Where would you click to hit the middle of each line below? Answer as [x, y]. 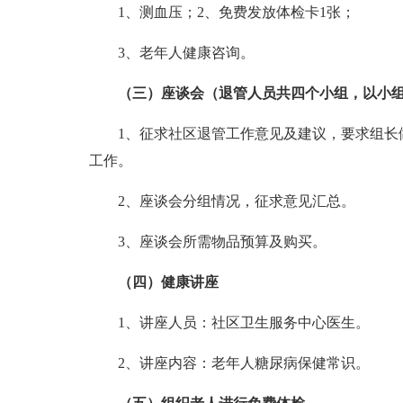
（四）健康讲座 [168, 282]
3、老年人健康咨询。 [186, 53]
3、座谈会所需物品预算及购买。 [222, 242]
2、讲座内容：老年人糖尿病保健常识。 [243, 363]
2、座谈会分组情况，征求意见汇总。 [236, 201]
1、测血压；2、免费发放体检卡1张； [236, 12]
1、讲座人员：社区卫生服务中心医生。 [243, 322]
